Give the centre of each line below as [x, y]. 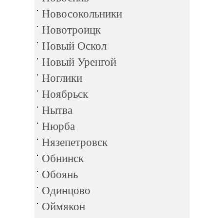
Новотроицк [71, 30]
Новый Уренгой [79, 62]
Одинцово [66, 191]
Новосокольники [82, 14]
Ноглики [62, 78]
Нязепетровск [75, 142]
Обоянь [60, 174]
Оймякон [64, 207]
